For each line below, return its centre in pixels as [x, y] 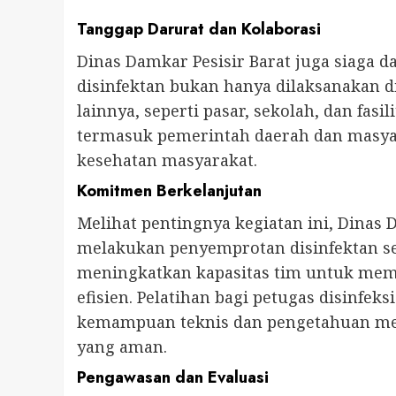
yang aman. [122, 347]
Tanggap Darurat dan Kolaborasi [199, 30]
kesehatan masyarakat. [167, 160]
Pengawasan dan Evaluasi [173, 378]
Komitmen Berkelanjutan [169, 191]
